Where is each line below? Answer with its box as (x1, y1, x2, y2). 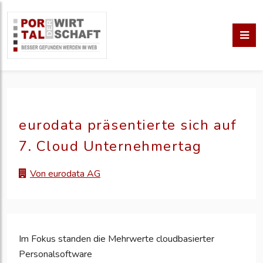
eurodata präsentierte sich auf (19, 116, 237, 134)
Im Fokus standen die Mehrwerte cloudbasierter (19, 232, 214, 246)
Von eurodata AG (30, 167, 100, 181)
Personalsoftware (19, 248, 92, 261)
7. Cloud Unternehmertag (19, 137, 202, 156)
